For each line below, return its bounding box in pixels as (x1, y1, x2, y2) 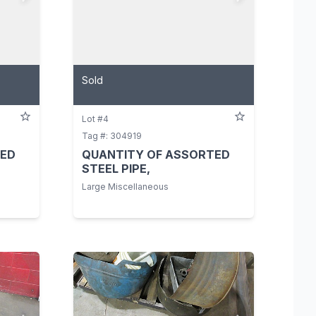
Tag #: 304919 (82, 130, 142, 141)
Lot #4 (82, 113, 109, 124)
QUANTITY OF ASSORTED (82, 147, 230, 162)
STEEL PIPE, (82, 161, 150, 176)
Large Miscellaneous (82, 181, 169, 192)
